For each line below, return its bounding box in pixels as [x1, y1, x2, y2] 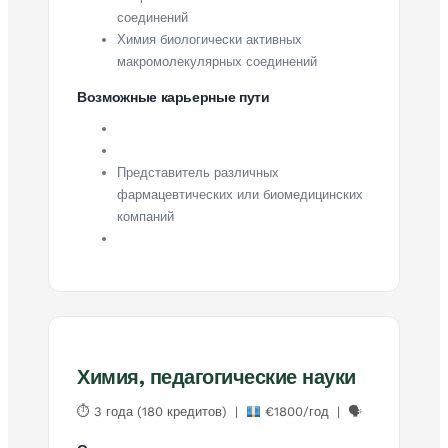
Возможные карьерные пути [77, 88, 270, 105]
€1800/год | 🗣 [260, 403, 362, 419]
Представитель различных [117, 164, 279, 180]
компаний [117, 208, 174, 224]
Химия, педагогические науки [77, 364, 356, 389]
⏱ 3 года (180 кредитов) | [77, 403, 246, 419]
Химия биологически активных [117, 31, 302, 47]
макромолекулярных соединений [117, 53, 317, 69]
